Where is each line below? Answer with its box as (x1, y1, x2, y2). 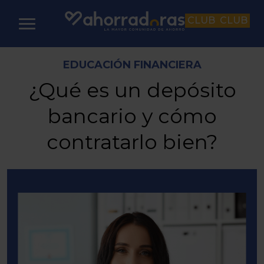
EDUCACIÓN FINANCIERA (62, 58, 202, 71)
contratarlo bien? (46, 130, 218, 154)
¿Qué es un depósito (28, 78, 236, 103)
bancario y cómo (47, 104, 217, 128)
